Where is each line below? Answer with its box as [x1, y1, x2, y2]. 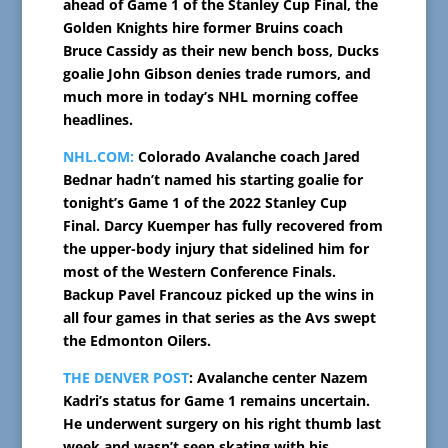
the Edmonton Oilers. [62, 331, 211, 351]
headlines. [62, 110, 133, 130]
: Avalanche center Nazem [188, 368, 368, 388]
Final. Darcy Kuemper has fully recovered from [62, 216, 383, 236]
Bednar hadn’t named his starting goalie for [62, 170, 363, 190]
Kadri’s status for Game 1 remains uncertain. [62, 391, 370, 411]
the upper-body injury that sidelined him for [62, 239, 369, 259]
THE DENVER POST [62, 368, 189, 388]
